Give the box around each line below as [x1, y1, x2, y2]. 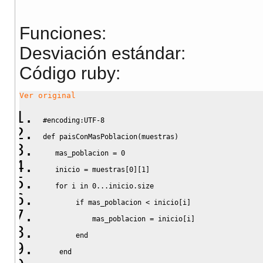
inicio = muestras [43, 165, 125, 174]
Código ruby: [19, 63, 120, 83]
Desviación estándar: [19, 43, 186, 63]
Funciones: [19, 23, 106, 43]
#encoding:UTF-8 [43, 116, 104, 124]
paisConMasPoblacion [55, 132, 137, 141]
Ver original [19, 91, 76, 100]
